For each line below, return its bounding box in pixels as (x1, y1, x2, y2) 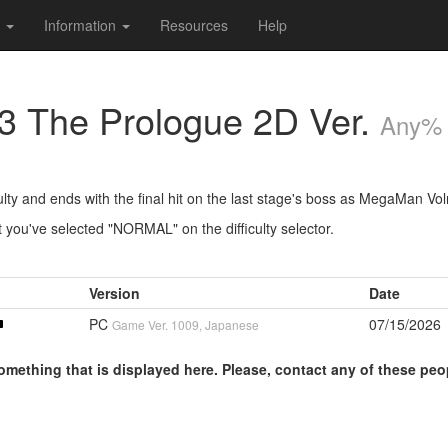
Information (44, 15, 120, 35)
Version (89, 283, 140, 303)
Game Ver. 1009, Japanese (112, 316, 259, 333)
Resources (160, 15, 228, 35)
